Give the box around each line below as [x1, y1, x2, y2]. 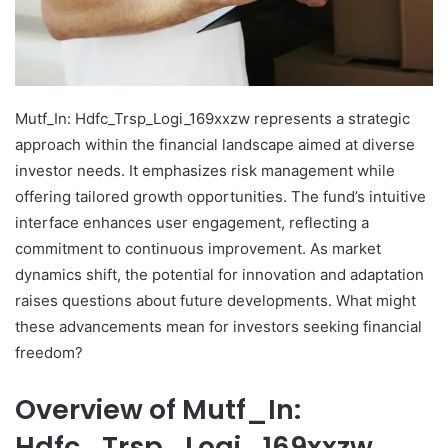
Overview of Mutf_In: [15, 391, 301, 429]
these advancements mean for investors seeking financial [15, 317, 422, 337]
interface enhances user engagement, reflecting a [15, 213, 369, 233]
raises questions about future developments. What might [15, 291, 416, 311]
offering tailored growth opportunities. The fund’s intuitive [15, 187, 426, 207]
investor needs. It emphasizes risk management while [15, 161, 395, 181]
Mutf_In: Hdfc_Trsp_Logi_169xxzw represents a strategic [15, 109, 410, 129]
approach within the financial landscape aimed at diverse [15, 135, 415, 155]
